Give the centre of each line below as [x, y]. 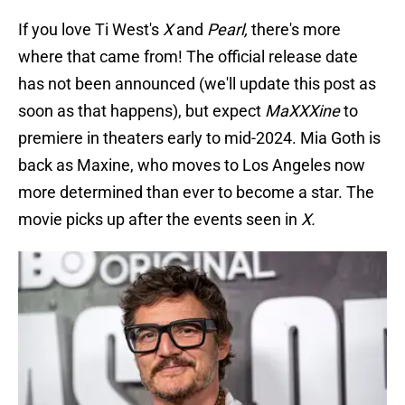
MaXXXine [304, 111]
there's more [296, 30]
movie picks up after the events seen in [160, 220]
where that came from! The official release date [188, 57]
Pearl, [229, 30]
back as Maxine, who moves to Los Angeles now [192, 165]
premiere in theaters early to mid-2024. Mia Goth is [199, 138]
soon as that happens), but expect [141, 111]
